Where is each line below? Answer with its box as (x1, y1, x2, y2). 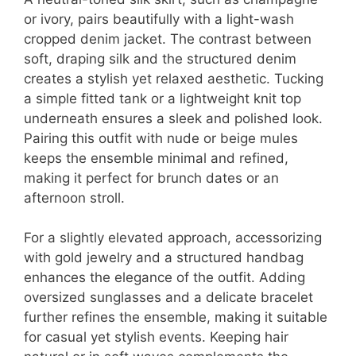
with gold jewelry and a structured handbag (24, 250, 304, 266)
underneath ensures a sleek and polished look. (24, 110, 323, 126)
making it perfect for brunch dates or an (24, 169, 279, 186)
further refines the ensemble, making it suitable (24, 309, 327, 326)
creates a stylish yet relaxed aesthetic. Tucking (24, 70, 323, 87)
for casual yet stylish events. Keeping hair (24, 329, 288, 346)
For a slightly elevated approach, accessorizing (24, 230, 322, 246)
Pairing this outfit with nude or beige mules (24, 130, 298, 146)
